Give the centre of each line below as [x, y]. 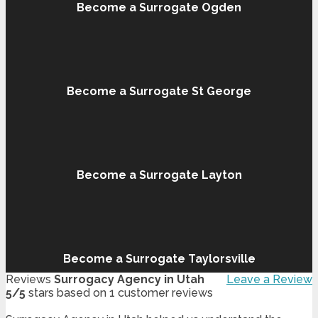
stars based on [67, 293]
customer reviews [164, 293]
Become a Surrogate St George [159, 92]
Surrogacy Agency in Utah [129, 280]
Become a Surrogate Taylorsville [159, 259]
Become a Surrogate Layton [159, 175]
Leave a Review [269, 280]
